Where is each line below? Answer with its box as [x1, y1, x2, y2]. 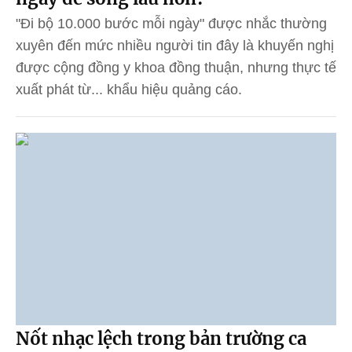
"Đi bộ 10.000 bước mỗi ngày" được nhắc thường [16, 15, 327, 31]
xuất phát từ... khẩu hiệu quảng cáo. [16, 81, 242, 97]
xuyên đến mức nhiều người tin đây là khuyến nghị [16, 37, 334, 53]
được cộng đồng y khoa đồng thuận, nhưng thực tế [16, 59, 336, 75]
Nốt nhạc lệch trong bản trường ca [16, 327, 306, 350]
